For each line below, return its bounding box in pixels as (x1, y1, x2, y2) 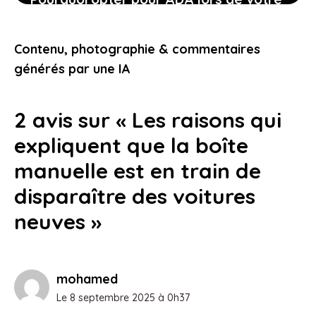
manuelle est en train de (14, 157, 261, 184)
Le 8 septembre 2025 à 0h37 (56, 291, 190, 304)
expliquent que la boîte (14, 131, 248, 159)
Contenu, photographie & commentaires (14, 40, 260, 57)
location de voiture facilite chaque (30, 11, 253, 29)
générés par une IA (14, 60, 130, 77)
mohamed (56, 270, 118, 287)
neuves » (14, 207, 102, 235)
